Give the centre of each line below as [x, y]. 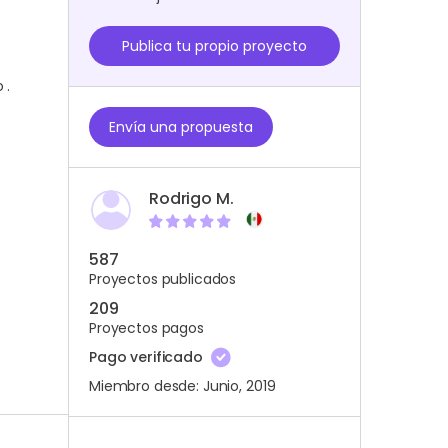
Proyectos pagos [146, 327]
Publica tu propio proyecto [214, 46]
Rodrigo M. [191, 198]
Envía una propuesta [181, 127]
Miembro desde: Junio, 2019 [182, 386]
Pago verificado [148, 356]
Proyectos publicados [163, 278]
